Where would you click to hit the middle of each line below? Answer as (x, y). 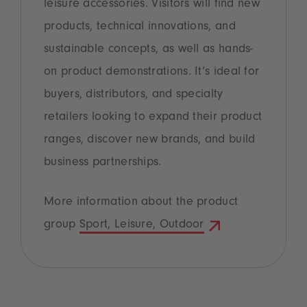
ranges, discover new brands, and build (150, 140)
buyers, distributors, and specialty (134, 95)
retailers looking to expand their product (153, 118)
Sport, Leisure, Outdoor (142, 225)
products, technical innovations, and (140, 27)
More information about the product (141, 203)
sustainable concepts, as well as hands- (149, 50)
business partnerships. (103, 163)
